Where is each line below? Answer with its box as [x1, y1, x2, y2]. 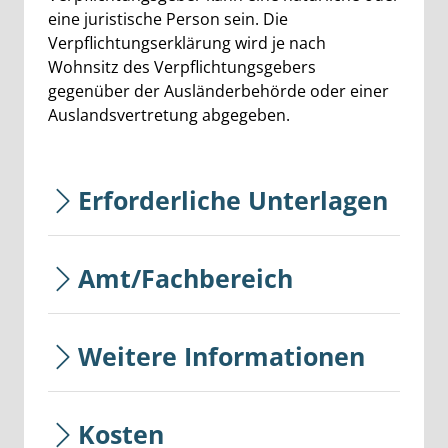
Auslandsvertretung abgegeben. [48, 104, 290, 126]
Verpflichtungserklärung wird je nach [48, 32, 326, 54]
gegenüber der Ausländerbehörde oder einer [48, 80, 389, 102]
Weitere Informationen [78, 339, 365, 373]
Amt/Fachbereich [78, 261, 293, 295]
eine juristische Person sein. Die [48, 8, 288, 30]
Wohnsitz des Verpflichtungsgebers [48, 56, 316, 78]
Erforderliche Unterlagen [78, 183, 388, 217]
